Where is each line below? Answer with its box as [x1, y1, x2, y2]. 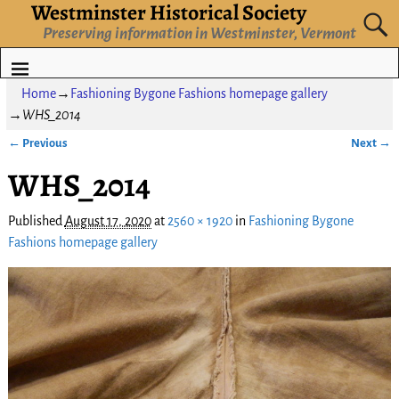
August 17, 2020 [64, 213, 151, 228]
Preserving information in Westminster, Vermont [42, 25, 356, 42]
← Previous [7, 135, 68, 150]
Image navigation [7, 151, 142, 170]
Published [7, 213, 65, 228]
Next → [351, 135, 392, 150]
